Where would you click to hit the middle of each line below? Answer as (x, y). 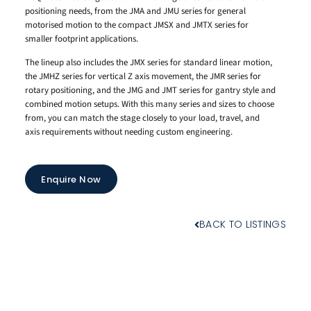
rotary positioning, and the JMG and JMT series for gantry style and (150, 91)
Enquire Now (71, 179)
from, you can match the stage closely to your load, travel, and (142, 118)
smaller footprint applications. (82, 39)
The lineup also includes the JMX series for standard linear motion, (149, 63)
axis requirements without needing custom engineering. (129, 132)
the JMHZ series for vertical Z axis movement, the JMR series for (143, 77)
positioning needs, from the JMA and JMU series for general (135, 11)
